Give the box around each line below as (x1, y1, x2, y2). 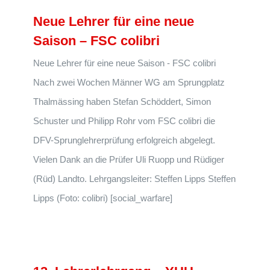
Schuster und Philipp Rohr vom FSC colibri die (33, 116, 215, 126)
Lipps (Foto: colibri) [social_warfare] (33, 193, 172, 203)
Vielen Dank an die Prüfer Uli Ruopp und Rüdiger (33, 154, 224, 165)
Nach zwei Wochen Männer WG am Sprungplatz (33, 77, 225, 87)
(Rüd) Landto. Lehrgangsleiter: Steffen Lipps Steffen (33, 174, 236, 184)
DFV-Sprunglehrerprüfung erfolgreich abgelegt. (33, 135, 215, 145)
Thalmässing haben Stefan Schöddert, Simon (33, 96, 211, 107)
